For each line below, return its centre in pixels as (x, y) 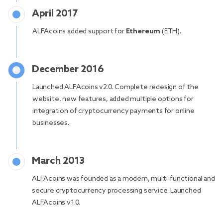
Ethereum (143, 32)
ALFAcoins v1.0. (56, 203)
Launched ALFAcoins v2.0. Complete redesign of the (115, 87)
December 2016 (68, 70)
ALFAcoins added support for (79, 32)
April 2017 (55, 14)
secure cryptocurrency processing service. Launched (116, 191)
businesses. (51, 123)
